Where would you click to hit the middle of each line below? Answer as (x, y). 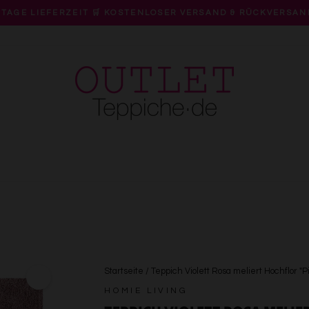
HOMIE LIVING (146, 291)
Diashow (173, 43)
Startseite (124, 271)
